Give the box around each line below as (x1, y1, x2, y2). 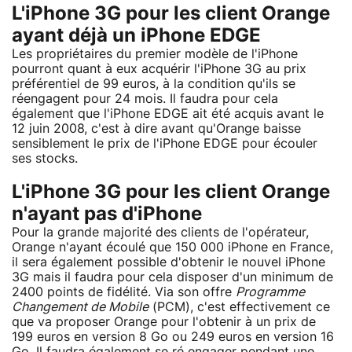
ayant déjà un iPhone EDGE (12, 26, 261, 46)
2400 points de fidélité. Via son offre (12, 285, 236, 299)
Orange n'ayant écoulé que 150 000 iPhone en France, (12, 240, 333, 254)
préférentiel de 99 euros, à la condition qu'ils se (12, 77, 295, 90)
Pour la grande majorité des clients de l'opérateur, (12, 225, 309, 239)
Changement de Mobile (12, 300, 148, 313)
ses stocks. (12, 152, 78, 165)
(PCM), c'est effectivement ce (148, 300, 330, 313)
